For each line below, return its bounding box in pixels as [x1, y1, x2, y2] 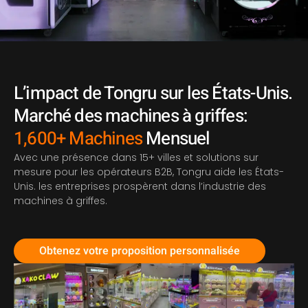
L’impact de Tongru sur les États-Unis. [14, 80, 293, 107]
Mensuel [142, 126, 210, 152]
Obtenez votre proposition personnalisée [39, 243, 240, 260]
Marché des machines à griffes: [14, 103, 248, 129]
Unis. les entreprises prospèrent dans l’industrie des [14, 179, 266, 193]
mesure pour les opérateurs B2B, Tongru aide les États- [14, 165, 284, 179]
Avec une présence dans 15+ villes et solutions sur [14, 151, 258, 164]
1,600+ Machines [14, 126, 142, 152]
